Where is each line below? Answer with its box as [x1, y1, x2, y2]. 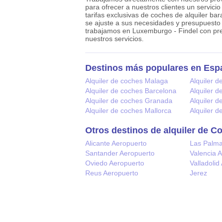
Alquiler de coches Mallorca [85, 106, 171, 114]
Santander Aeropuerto [85, 149, 155, 157]
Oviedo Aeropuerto [85, 159, 144, 167]
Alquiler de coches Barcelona [85, 86, 176, 95]
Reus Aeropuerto [85, 168, 138, 177]
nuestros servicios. [85, 34, 144, 43]
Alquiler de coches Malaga [85, 76, 168, 85]
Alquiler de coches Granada [85, 96, 172, 105]
